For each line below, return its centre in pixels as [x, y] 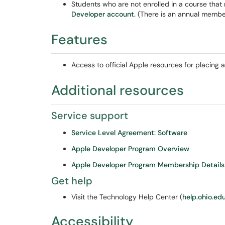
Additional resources [118, 90]
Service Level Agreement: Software [129, 133]
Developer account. [103, 14]
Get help [72, 181]
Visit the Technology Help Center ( [127, 197]
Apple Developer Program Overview [130, 149]
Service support [90, 116]
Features [79, 39]
